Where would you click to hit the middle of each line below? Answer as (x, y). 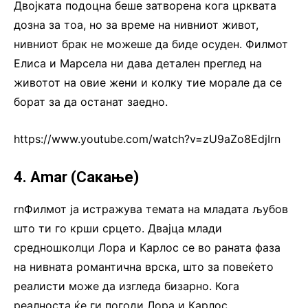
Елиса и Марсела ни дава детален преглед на (138, 64)
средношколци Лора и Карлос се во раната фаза (147, 248)
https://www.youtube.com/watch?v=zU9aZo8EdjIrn (147, 139)
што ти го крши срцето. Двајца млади (118, 229)
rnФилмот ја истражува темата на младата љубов (151, 209)
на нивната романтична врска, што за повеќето (144, 267)
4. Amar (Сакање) (76, 177)
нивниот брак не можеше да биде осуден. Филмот (151, 44)
